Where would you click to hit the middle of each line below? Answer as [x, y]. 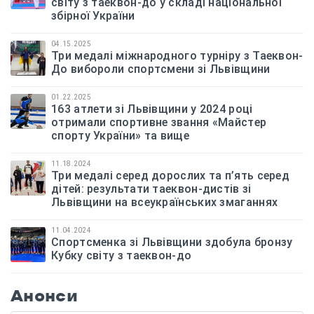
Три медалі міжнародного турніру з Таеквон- [177, 55]
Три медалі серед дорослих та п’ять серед [170, 175]
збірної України [93, 15]
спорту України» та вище [120, 135]
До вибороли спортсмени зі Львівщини [161, 69]
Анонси [44, 295]
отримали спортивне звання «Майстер [159, 122]
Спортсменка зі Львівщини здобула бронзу [172, 242]
